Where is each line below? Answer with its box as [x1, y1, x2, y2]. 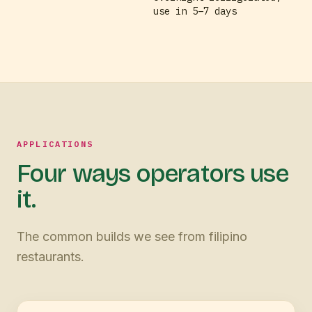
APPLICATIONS [17, 138, 93, 149]
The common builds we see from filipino [17, 228, 247, 244]
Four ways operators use [17, 158, 289, 189]
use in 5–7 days [153, 4, 237, 17]
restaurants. [17, 249, 84, 264]
